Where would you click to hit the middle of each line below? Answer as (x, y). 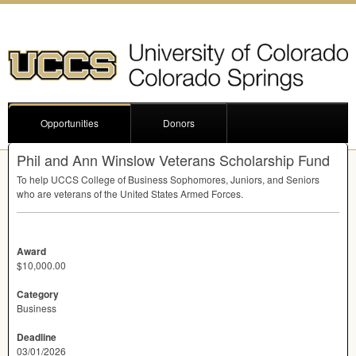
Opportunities (70, 123)
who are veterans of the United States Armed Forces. (130, 193)
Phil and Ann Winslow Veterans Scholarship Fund (173, 160)
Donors (179, 123)
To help (34, 179)
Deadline (37, 337)
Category (38, 294)
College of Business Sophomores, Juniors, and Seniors (199, 179)
